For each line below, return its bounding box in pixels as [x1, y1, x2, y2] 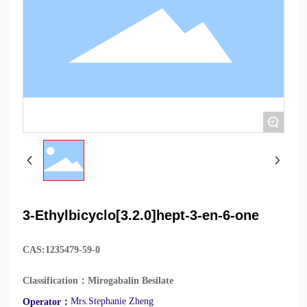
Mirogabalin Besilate [88, 275, 174, 286]
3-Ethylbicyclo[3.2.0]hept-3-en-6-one [23, 207, 260, 223]
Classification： [23, 275, 88, 286]
